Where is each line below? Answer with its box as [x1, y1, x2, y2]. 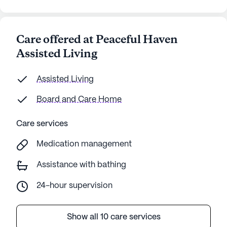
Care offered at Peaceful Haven [16, 32, 178, 48]
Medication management [36, 140, 132, 148]
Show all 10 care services [66, 213, 161, 221]
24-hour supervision [36, 182, 112, 190]
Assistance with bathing [36, 161, 126, 169]
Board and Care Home [36, 96, 122, 103]
